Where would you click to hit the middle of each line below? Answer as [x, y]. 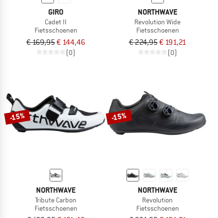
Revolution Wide [157, 22]
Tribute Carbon [56, 200]
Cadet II [56, 22]
